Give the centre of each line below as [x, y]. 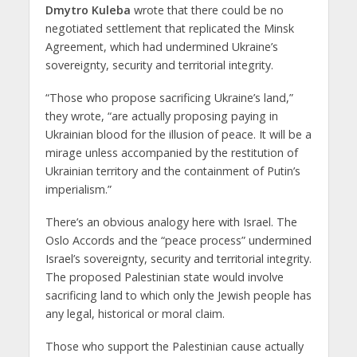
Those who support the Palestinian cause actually [174, 346]
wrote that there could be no [207, 10]
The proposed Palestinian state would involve [164, 277]
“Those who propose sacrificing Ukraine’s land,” [169, 98]
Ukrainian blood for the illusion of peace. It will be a [178, 135]
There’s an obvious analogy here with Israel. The [171, 222]
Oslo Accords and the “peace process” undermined [178, 240]
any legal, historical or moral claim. [135, 313]
